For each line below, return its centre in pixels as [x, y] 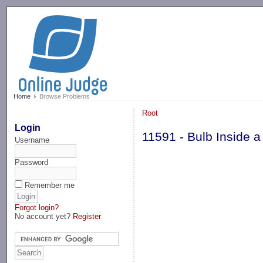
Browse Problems [63, 97]
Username [32, 140]
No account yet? [44, 216]
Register [87, 216]
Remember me [50, 185]
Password [32, 162]
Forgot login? [37, 207]
